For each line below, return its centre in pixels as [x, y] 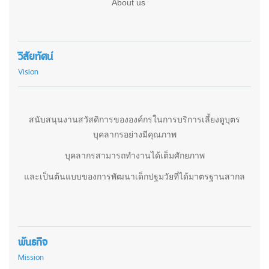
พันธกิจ [33, 243]
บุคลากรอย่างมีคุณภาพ [134, 135]
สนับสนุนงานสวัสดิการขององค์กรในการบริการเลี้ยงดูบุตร [134, 120]
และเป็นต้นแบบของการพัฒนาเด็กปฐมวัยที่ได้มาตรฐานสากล [134, 177]
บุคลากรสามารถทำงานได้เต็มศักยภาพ [134, 156]
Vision [28, 72]
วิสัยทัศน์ [35, 57]
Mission [31, 257]
